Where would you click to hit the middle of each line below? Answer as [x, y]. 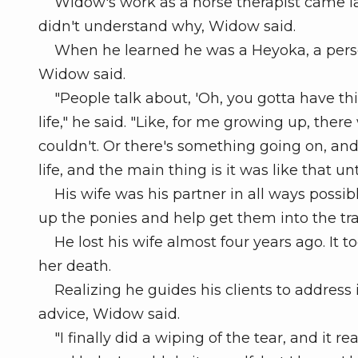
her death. [75, 267]
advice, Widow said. [109, 314]
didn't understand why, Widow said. [167, 27]
